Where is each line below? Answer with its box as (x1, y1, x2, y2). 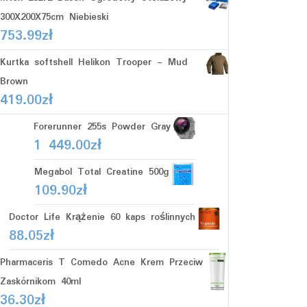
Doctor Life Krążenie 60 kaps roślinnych (8, 210, 195, 225)
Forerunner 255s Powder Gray (33, 119, 171, 134)
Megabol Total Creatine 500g (34, 164, 169, 180)
